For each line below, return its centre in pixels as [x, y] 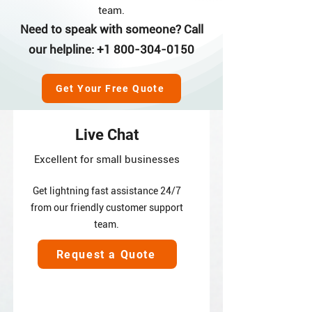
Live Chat [107, 135]
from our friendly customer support [107, 208]
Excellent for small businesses [107, 159]
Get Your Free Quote [110, 88]
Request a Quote [106, 254]
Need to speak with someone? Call [111, 29]
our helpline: [63, 49]
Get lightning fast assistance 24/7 [107, 191]
